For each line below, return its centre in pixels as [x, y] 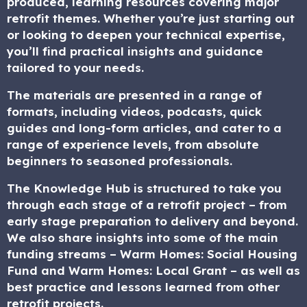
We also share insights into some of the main [143, 237]
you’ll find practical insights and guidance [135, 51]
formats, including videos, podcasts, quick [134, 111]
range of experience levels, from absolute [133, 144]
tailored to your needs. [75, 67]
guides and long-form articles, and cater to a [144, 128]
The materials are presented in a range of [134, 95]
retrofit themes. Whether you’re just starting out [151, 18]
